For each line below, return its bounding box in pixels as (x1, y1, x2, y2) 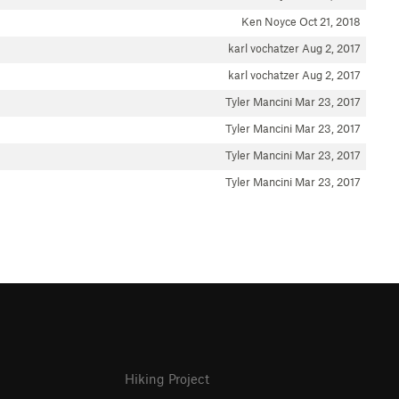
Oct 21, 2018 (299, 14, 361, 28)
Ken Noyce (241, 14, 299, 28)
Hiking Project (125, 370, 210, 387)
